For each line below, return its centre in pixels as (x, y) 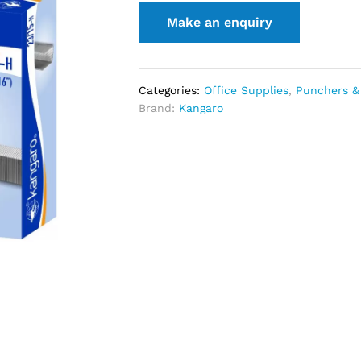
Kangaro (201, 108)
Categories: (172, 91)
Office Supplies (247, 91)
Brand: (159, 108)
